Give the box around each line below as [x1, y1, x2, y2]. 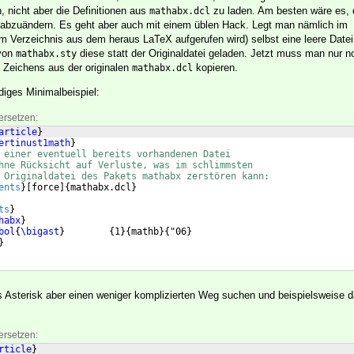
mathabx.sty [16, 48, 77, 60]
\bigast [21, 226, 59, 238]
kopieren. [193, 62, 238, 74]
